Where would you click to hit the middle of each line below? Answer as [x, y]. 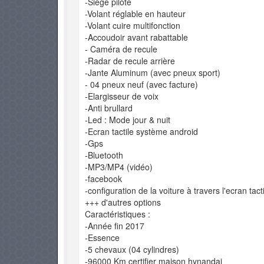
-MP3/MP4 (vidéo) [119, 167]
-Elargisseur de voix [122, 96]
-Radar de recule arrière [130, 61]
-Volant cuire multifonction [133, 25]
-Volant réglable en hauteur [135, 14]
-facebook [103, 179]
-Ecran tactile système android [141, 131]
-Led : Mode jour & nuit [128, 120]
